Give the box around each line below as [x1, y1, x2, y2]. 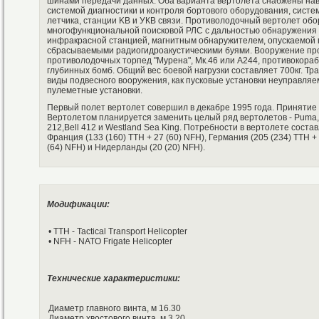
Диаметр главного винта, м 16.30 [48, 303, 181, 314]
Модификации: [47, 199, 110, 210]
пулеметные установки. [47, 85, 142, 96]
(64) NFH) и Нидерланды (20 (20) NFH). [47, 142, 205, 153]
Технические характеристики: [47, 273, 180, 284]
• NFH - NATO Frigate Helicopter [48, 236, 172, 247]
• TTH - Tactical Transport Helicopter [48, 226, 187, 237]
